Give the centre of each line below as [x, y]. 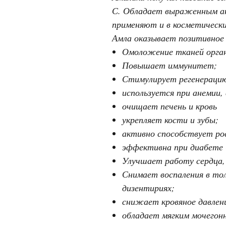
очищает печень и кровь [169, 106]
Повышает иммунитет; [169, 65]
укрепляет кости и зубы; [170, 119]
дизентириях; [148, 187]
